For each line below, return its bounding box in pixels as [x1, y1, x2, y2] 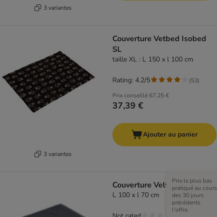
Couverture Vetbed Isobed [112, 33, 206, 45]
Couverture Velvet [112, 180, 176, 191]
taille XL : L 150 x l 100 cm [112, 55, 193, 64]
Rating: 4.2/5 [112, 76, 150, 85]
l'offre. [172, 206, 189, 214]
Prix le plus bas [172, 177, 212, 185]
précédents [172, 199, 201, 207]
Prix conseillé [112, 92, 148, 100]
